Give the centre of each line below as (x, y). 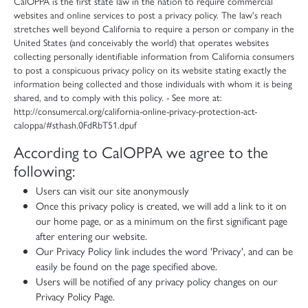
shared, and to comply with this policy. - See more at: (118, 97)
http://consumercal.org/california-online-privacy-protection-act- (135, 110)
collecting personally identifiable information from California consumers (154, 55)
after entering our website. (91, 235)
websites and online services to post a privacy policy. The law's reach (148, 14)
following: (44, 170)
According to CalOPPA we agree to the (141, 151)
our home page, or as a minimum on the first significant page (162, 220)
